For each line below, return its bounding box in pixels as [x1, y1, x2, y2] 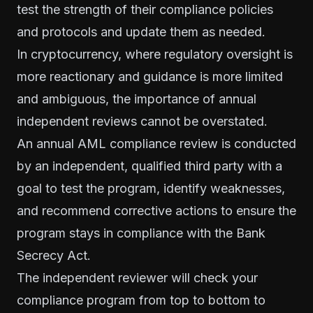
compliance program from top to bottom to [17, 293, 265, 308]
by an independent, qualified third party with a [17, 159, 282, 174]
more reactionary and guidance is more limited [17, 69, 283, 85]
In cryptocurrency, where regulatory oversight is [17, 47, 293, 62]
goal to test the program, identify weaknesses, [17, 181, 285, 196]
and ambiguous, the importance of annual [17, 92, 256, 107]
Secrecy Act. [17, 248, 91, 263]
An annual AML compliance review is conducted [17, 136, 296, 152]
